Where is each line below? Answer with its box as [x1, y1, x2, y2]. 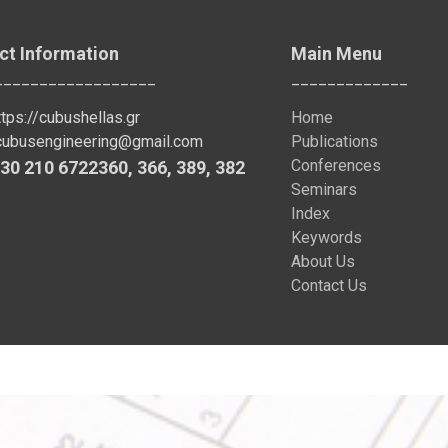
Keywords [291, 227, 362, 247]
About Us [291, 251, 355, 271]
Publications [291, 131, 378, 151]
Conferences [291, 155, 381, 175]
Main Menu [291, 43, 382, 65]
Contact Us [291, 275, 367, 295]
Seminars [291, 179, 357, 199]
